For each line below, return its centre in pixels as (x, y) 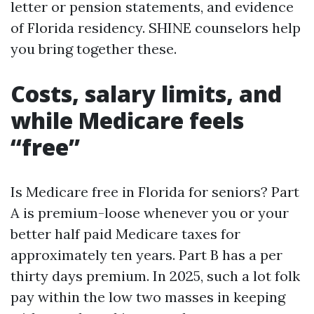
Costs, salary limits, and (146, 94)
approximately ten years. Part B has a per (146, 255)
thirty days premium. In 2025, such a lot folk (155, 276)
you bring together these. (94, 49)
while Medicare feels (127, 120)
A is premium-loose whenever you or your (150, 213)
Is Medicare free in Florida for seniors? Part (155, 192)
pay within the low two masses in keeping (148, 297)
